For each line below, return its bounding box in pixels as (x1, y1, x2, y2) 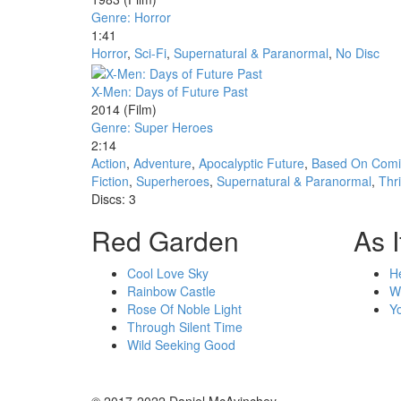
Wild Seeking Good (127, 335, 235, 354)
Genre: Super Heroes (91, 117, 213, 136)
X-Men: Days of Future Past (91, 81, 248, 100)
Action (91, 153, 126, 172)
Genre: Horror (91, 8, 171, 27)
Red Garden (91, 220, 239, 260)
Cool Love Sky (127, 263, 209, 282)
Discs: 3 (91, 189, 136, 208)
